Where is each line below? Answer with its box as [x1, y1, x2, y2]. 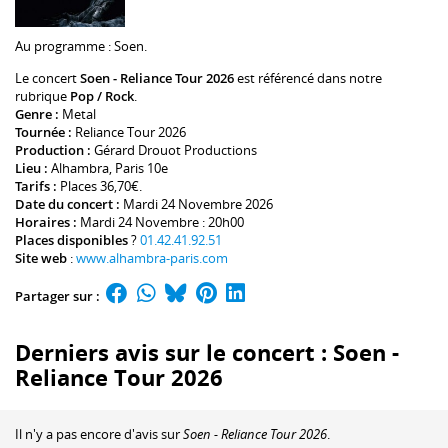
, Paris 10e [109, 159, 168, 178]
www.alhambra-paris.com [76, 249, 228, 268]
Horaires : [15, 213, 80, 232]
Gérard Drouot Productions [94, 141, 257, 160]
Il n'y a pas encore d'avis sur [15, 424, 183, 443]
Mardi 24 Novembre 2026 [123, 195, 273, 214]
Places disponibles [15, 231, 128, 250]
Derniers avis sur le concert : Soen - [15, 337, 399, 367]
